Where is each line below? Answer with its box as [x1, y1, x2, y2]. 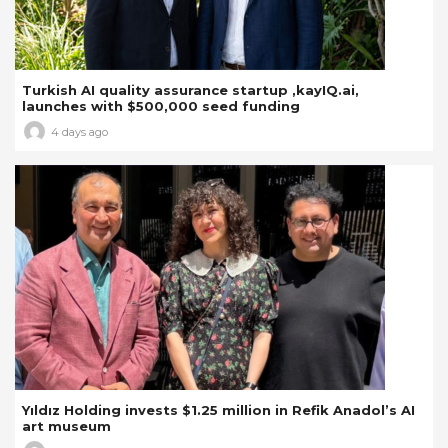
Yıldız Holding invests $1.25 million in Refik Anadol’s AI [22, 402, 415, 419]
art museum [22, 418, 111, 435]
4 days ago [51, 124, 108, 139]
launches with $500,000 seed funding [22, 98, 300, 115]
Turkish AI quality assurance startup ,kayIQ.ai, [22, 82, 359, 99]
